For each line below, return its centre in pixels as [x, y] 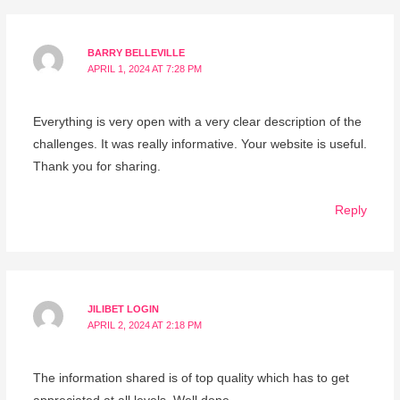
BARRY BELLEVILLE [137, 52]
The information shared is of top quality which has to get [191, 379]
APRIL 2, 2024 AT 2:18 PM [145, 325]
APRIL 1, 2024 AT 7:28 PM [145, 68]
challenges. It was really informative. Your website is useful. [200, 145]
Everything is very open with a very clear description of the [197, 122]
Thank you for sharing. [96, 167]
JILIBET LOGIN [124, 309]
